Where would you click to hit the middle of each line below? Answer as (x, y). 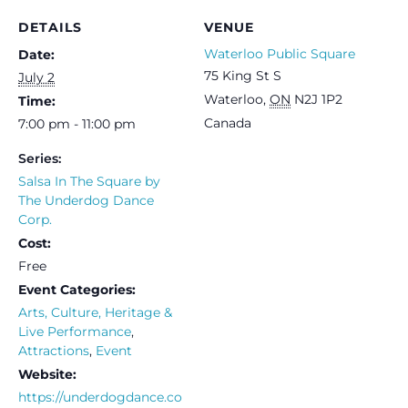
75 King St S (243, 75)
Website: (47, 374)
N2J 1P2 (318, 99)
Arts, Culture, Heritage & (95, 312)
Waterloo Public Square (280, 53)
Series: (40, 158)
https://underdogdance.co (100, 397)
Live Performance (75, 331)
